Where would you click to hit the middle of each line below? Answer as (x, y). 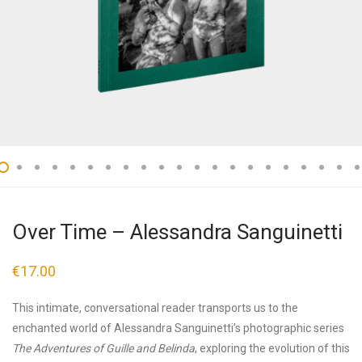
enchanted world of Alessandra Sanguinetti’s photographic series (178, 328)
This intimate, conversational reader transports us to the (155, 308)
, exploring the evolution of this (272, 348)
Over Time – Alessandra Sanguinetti (177, 232)
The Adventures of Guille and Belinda (103, 348)
